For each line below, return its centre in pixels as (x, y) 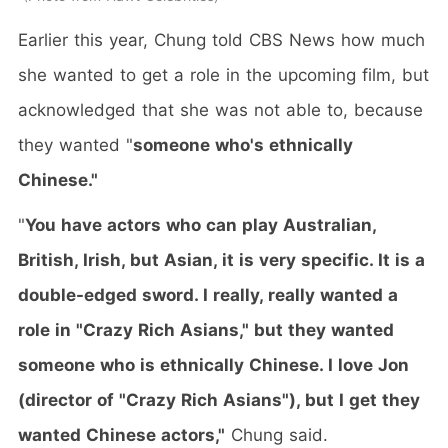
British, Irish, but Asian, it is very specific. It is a (221, 259)
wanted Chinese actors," (121, 434)
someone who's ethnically (243, 144)
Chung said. (276, 434)
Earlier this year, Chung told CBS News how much (221, 39)
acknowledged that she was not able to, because (220, 109)
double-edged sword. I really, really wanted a (208, 294)
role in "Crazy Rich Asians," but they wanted (206, 329)
